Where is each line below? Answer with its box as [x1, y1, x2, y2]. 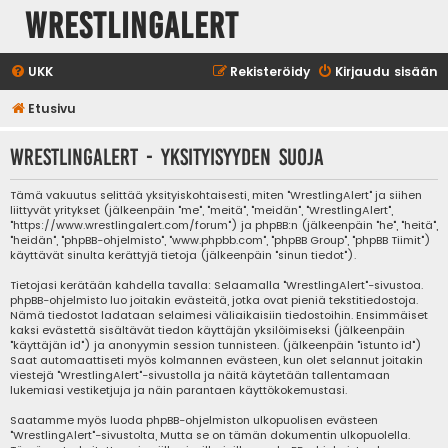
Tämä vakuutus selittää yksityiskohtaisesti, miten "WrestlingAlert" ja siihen [10, 187, 422, 204]
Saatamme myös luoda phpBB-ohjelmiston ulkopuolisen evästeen [10, 412, 378, 429]
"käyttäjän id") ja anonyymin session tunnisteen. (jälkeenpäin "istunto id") [10, 337, 422, 354]
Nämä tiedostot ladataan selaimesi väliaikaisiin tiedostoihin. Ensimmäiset [10, 307, 428, 324]
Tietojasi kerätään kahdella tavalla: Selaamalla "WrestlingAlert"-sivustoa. [10, 277, 423, 294]
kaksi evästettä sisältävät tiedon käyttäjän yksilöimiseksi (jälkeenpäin [10, 322, 405, 339]
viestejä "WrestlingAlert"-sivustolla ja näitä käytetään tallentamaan [10, 367, 390, 384]
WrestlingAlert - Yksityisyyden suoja [10, 144, 324, 170]
